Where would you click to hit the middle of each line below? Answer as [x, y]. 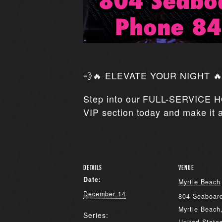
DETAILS [93, 167]
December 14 [105, 194]
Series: [96, 215]
